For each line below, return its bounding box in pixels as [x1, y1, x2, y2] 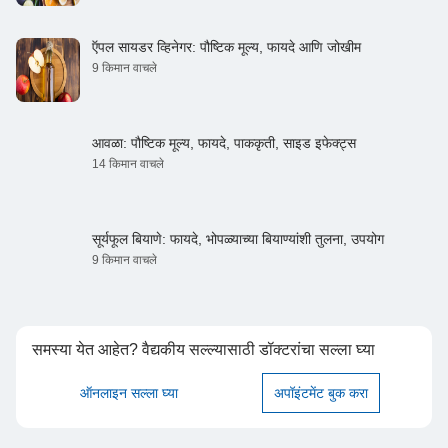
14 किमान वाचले [92, 156, 164, 171]
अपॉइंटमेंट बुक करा [274, 384, 368, 401]
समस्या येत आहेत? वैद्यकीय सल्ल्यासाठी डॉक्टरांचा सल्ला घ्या [32, 340, 375, 358]
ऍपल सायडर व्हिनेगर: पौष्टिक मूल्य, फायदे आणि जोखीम [92, 38, 361, 55]
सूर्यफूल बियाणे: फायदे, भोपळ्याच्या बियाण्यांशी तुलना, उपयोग [92, 230, 384, 247]
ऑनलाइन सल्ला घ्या [80, 384, 178, 401]
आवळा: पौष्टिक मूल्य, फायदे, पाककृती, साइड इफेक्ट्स [92, 134, 356, 151]
